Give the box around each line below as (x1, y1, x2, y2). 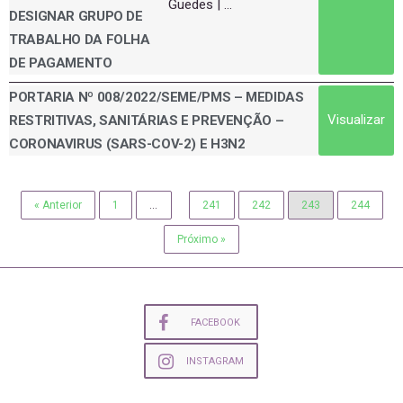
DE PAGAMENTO (9, 54, 112, 71)
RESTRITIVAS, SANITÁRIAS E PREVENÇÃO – (9, 112, 284, 129)
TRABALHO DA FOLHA (9, 31, 150, 48)
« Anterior (33, 198, 82, 211)
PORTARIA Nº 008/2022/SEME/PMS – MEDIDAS (9, 88, 304, 105)
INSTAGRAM (186, 354, 244, 367)
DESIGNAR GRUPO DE (9, 7, 143, 24)
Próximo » (177, 232, 226, 246)
